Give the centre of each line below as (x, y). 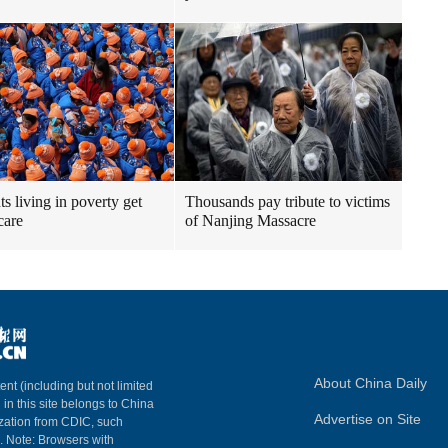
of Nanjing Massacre (250, 220)
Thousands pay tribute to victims (287, 201)
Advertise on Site (367, 419)
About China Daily (370, 383)
